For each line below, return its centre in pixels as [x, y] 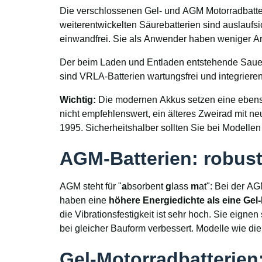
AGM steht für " [91, 187]
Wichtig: [78, 100]
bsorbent [146, 187]
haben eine [84, 201]
